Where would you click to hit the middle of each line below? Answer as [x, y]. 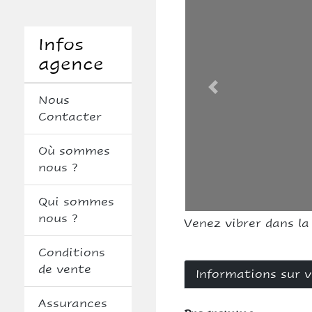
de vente [65, 269]
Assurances [73, 303]
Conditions [72, 252]
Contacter [70, 117]
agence [71, 64]
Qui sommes [76, 202]
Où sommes [74, 151]
